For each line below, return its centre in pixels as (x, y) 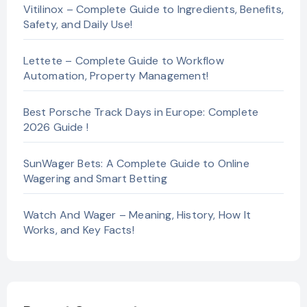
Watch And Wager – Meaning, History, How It (137, 215)
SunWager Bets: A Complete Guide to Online (136, 164)
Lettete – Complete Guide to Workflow (123, 61)
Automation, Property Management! (115, 76)
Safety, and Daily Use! (77, 25)
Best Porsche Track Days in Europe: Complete (141, 112)
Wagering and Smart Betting (95, 179)
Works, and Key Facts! (78, 230)
